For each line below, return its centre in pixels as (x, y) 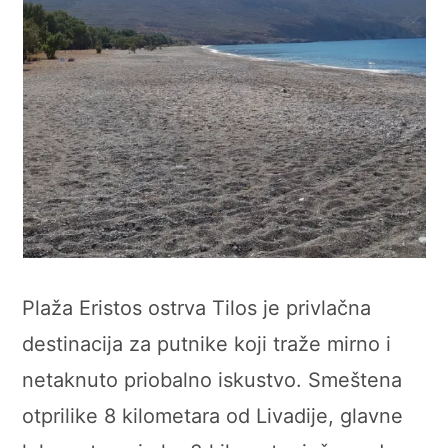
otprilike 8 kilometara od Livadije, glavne (213, 415)
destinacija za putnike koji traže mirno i (207, 343)
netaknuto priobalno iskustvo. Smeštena (212, 379)
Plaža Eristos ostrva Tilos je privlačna (197, 307)
